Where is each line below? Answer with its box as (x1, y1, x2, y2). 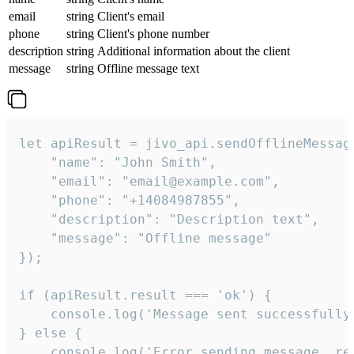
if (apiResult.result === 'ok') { (19, 288, 272, 303)
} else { (19, 326, 82, 341)
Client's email (97, 9, 164, 24)
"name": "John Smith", (19, 155, 217, 171)
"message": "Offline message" (19, 231, 272, 247)
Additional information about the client (97, 44, 290, 58)
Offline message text (97, 62, 199, 76)
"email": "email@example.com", (19, 174, 280, 190)
